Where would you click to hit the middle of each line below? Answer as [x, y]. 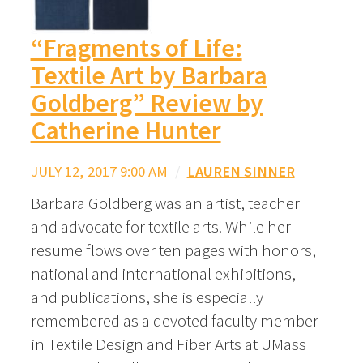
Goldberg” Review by [147, 103]
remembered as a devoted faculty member [174, 320]
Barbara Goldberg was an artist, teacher [165, 203]
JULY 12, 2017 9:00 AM [99, 171]
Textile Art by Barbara [149, 76]
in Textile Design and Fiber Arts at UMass [168, 344]
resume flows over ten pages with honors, [173, 250]
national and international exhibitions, [163, 273]
